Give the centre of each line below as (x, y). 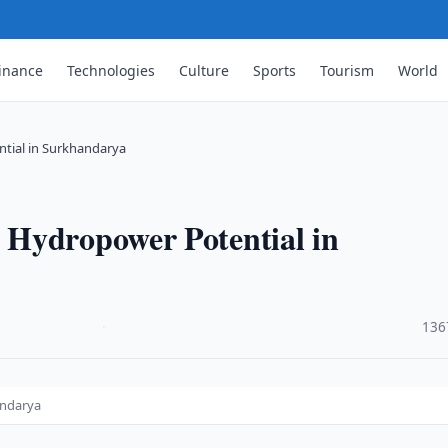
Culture (204, 70)
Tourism (347, 70)
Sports (275, 70)
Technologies (111, 70)
